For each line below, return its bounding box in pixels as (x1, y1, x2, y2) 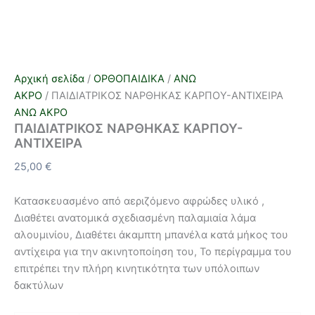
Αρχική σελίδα (14, 72, 84, 85)
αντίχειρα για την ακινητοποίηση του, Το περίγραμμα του (14, 245, 292, 259)
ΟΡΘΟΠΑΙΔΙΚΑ (94, 72, 165, 85)
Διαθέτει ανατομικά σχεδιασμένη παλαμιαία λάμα (14, 212, 256, 225)
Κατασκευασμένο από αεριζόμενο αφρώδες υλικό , (14, 195, 264, 208)
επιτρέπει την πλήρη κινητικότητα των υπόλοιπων (14, 262, 259, 276)
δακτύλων (14, 279, 63, 292)
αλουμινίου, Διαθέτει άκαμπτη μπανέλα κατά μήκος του (14, 229, 288, 242)
